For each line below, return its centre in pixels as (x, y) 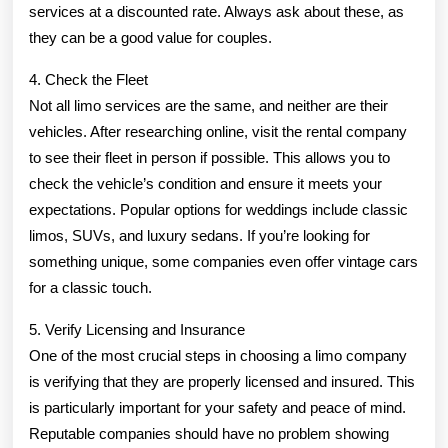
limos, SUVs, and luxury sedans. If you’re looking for (199, 235)
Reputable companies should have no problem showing (209, 433)
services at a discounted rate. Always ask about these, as (216, 11)
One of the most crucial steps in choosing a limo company (218, 355)
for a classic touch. (90, 287)
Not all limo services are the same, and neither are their (208, 105)
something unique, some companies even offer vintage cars (223, 261)
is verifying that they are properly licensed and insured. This (222, 381)
